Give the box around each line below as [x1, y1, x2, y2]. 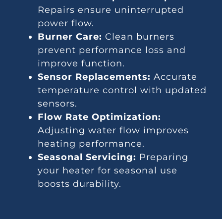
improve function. [38, 58, 125, 69]
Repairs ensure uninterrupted [38, 4, 184, 16]
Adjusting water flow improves [38, 125, 189, 136]
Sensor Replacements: [38, 71, 151, 83]
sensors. [38, 98, 78, 110]
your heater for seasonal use [38, 165, 178, 176]
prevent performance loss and [38, 45, 186, 56]
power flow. [38, 18, 95, 29]
